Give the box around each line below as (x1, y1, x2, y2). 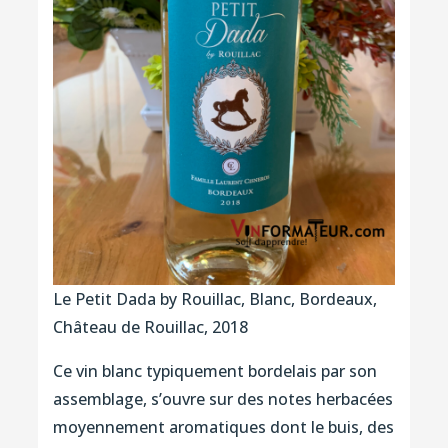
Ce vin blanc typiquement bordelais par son (52, 360, 377, 383)
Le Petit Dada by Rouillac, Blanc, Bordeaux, (52, 288, 377, 311)
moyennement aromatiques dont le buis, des (52, 416, 394, 439)
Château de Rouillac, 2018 (52, 316, 248, 339)
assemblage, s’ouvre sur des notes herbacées (52, 388, 393, 411)
